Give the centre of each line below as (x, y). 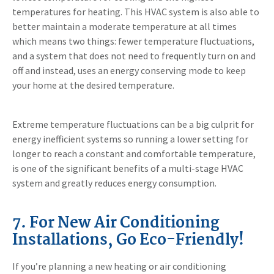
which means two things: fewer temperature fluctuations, (133, 41)
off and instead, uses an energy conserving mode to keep (129, 71)
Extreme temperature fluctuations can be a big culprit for (133, 124)
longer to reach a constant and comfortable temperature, (134, 154)
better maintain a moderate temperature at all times (124, 27)
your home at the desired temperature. (93, 85)
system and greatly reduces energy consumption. (114, 183)
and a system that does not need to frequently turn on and (134, 56)
